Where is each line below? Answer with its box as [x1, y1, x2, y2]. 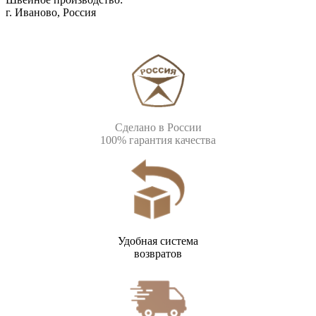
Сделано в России [114, 121, 202, 134]
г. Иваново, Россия [6, 6, 96, 19]
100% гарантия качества [100, 134, 216, 147]
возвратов [134, 248, 182, 260]
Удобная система [118, 235, 198, 248]
